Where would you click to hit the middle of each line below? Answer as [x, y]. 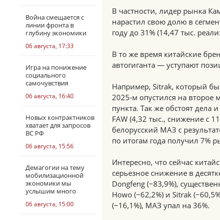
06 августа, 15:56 [50, 146]
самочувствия [47, 83]
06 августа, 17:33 [50, 46]
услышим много [51, 191]
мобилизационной [55, 175]
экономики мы [48, 183]
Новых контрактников [60, 117]
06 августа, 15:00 [50, 204]
